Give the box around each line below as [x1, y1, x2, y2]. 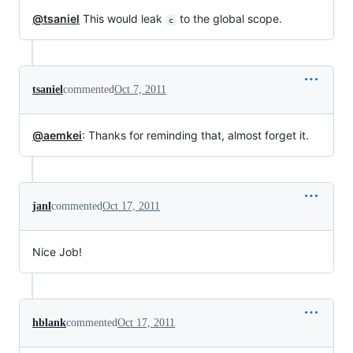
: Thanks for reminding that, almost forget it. [82, 128, 309, 142]
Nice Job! [32, 244, 82, 258]
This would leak [80, 11, 165, 25]
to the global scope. [176, 11, 282, 25]
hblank [32, 316, 66, 329]
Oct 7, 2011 [114, 83, 166, 95]
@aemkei [32, 128, 82, 142]
